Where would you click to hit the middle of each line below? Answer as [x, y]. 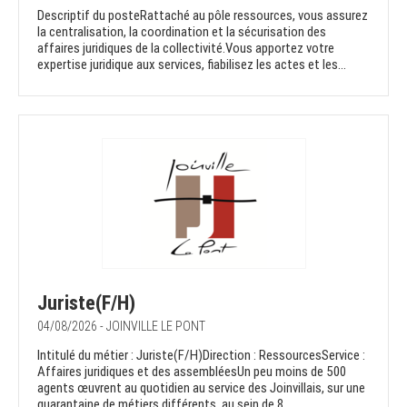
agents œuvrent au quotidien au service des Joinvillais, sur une [201, 388]
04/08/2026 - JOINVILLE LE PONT [121, 327]
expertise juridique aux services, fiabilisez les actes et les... [192, 65]
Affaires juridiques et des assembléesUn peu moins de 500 [192, 372]
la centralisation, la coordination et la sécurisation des [182, 32]
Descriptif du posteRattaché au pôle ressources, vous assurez [203, 16]
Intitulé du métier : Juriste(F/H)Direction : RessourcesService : [201, 356]
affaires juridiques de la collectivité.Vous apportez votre [186, 49]
